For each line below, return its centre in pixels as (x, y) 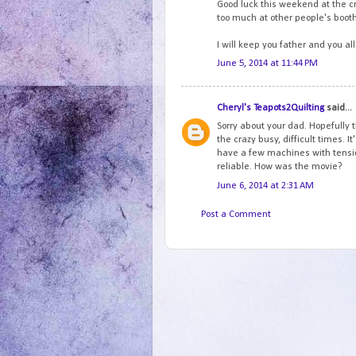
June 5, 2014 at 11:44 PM (267, 64)
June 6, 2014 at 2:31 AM (265, 186)
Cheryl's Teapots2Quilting (271, 108)
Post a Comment (236, 214)
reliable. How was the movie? (280, 167)
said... (338, 108)
